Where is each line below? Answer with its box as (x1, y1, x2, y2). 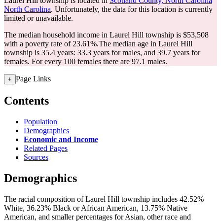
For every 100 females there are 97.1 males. (32, 57, 167, 66)
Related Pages (24, 144, 68, 152)
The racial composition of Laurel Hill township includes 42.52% (4, 194, 204, 203)
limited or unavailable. (4, 14, 73, 22)
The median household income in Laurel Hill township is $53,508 (4, 31, 209, 39)
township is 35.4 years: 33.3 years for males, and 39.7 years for (4, 48, 200, 57)
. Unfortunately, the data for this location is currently (51, 5, 213, 13)
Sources (24, 152, 48, 161)
